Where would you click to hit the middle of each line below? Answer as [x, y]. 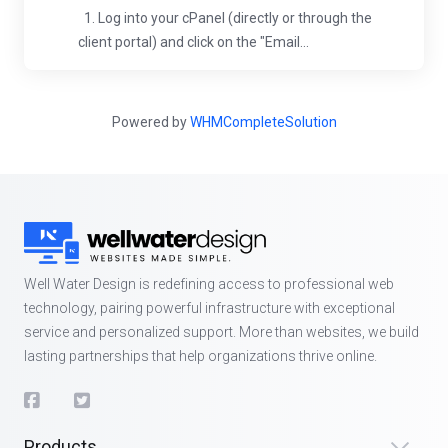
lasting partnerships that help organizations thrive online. [200, 356]
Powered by [150, 122]
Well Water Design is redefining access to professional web [209, 284]
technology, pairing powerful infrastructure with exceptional [209, 308]
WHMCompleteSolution [263, 122]
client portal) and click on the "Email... [193, 42]
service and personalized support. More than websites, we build [221, 332]
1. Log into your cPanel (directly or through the [225, 18]
